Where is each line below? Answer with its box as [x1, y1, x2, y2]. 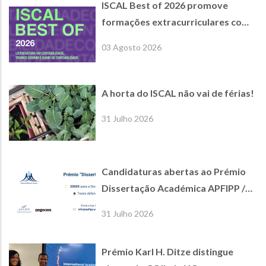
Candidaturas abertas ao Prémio [102, 166, 246, 178]
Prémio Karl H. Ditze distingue [102, 246, 233, 258]
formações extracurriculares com [102, 16, 250, 28]
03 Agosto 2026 [102, 42, 161, 53]
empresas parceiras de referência [102, 33, 251, 45]
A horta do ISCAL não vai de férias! [102, 87, 254, 99]
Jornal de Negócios [102, 199, 185, 211]
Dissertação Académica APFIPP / [102, 182, 245, 194]
